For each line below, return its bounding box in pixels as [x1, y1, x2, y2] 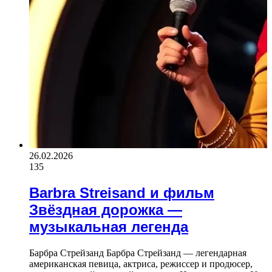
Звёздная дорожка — [29, 201, 182, 218]
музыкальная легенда [29, 218, 188, 235]
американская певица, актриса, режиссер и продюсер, [29, 258, 253, 269]
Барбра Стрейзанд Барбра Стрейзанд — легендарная [29, 247, 246, 258]
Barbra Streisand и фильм [29, 184, 214, 201]
